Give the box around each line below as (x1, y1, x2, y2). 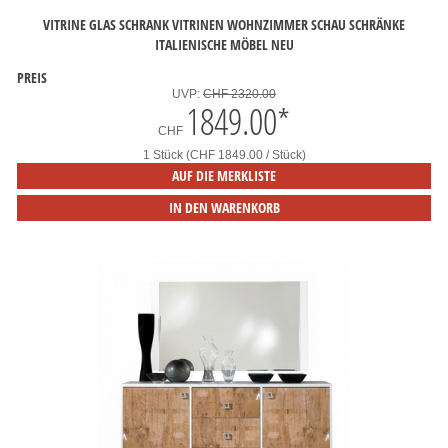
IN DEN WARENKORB (168, 198, 280, 217)
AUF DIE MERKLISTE (172, 166, 276, 185)
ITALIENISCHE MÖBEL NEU (154, 34, 294, 54)
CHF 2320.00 (203, 87, 276, 101)
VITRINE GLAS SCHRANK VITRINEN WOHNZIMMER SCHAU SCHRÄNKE (43, 14, 405, 34)
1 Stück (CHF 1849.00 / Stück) (142, 148, 306, 162)
